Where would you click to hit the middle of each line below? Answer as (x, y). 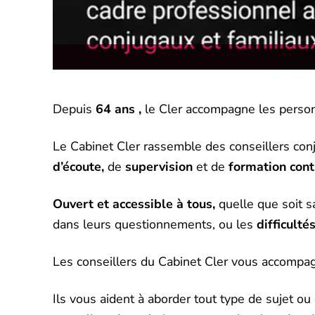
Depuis (75, 109)
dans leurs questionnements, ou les (155, 225)
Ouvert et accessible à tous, (136, 204)
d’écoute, (81, 167)
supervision (161, 167)
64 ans (117, 109)
